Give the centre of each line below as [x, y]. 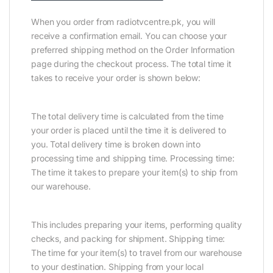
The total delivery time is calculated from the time [127, 116]
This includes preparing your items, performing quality [136, 224]
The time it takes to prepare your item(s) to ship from [134, 172]
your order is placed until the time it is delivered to [129, 130]
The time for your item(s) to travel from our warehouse [136, 252]
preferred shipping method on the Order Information [133, 49]
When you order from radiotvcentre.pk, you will [123, 21]
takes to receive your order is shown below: [116, 77]
